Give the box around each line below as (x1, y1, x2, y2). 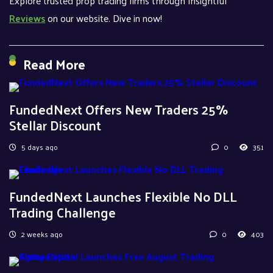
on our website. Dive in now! (45, 9, 162, 27)
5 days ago (19, 140, 58, 154)
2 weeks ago (19, 227, 63, 241)
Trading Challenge (9, 200, 116, 224)
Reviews (9, 9, 45, 27)
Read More (23, 52, 85, 76)
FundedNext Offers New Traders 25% (9, 97, 228, 121)
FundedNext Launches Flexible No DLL (9, 184, 237, 208)
